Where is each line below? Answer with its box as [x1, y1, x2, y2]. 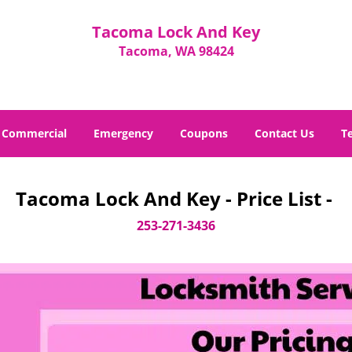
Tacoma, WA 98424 [118, 42, 234, 60]
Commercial [2, 126, 67, 141]
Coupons [180, 126, 228, 141]
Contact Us [255, 126, 314, 141]
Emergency [93, 126, 153, 141]
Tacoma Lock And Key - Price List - [15, 185, 337, 211]
